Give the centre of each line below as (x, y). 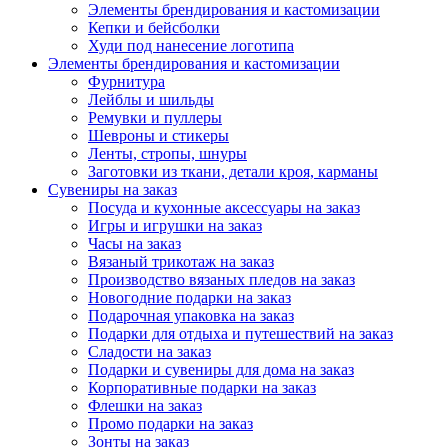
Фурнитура (126, 81)
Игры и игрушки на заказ (175, 225)
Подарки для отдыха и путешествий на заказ (240, 333)
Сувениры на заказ (112, 189)
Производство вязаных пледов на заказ (221, 279)
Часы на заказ (134, 243)
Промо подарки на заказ (170, 423)
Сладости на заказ (149, 351)
